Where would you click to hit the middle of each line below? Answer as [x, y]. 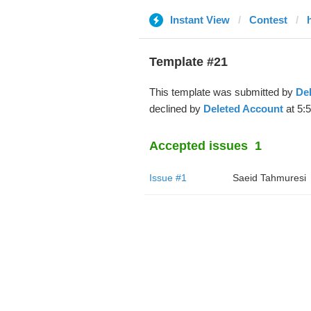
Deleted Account [243, 109]
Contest [268, 20]
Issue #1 [168, 178]
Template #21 [188, 62]
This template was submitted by [222, 92]
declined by [176, 109]
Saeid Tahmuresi [269, 178]
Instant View [200, 20]
